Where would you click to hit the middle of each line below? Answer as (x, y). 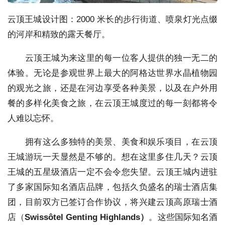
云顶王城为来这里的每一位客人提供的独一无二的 (113, 58)
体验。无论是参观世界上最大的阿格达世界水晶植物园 (113, 73)
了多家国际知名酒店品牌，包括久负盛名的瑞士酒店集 (113, 187)
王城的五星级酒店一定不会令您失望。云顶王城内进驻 (113, 172)
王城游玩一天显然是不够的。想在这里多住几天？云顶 (113, 157)
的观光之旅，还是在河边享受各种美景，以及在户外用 (113, 88)
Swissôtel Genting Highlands (83, 217)
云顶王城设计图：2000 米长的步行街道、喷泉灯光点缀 (113, 19)
